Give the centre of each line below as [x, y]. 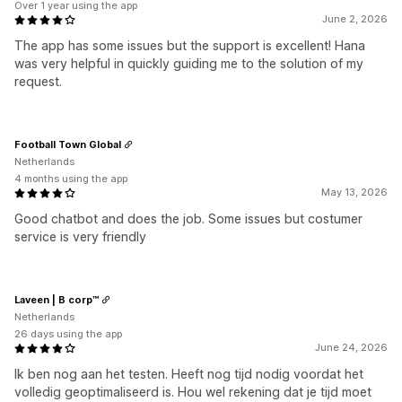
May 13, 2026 [354, 192]
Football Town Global [68, 144]
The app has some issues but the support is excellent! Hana [190, 45]
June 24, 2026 [351, 347]
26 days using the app [68, 334]
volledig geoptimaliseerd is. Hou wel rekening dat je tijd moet [193, 392]
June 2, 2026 [355, 19]
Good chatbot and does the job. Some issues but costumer [188, 218]
